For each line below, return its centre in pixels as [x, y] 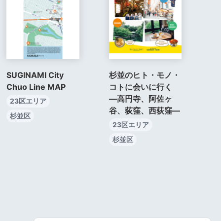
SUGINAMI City [35, 75]
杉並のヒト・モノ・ [144, 75]
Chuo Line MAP [36, 87]
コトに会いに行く [144, 87]
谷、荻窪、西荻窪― [144, 110]
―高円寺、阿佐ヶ [140, 98]
